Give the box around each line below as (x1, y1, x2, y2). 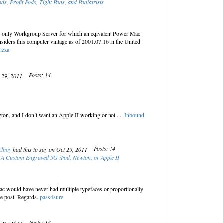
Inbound (124, 111, 144, 119)
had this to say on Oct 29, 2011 (11, 145, 89, 153)
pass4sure (39, 193, 63, 201)
